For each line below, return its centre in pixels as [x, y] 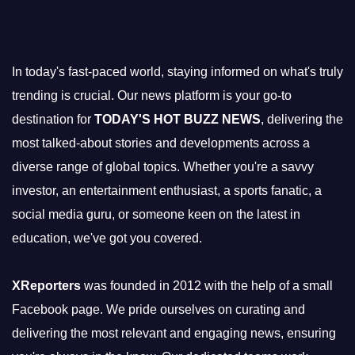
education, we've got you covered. [107, 238]
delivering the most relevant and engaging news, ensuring [174, 333]
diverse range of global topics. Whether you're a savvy [163, 166]
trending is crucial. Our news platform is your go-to [152, 95]
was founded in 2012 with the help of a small [207, 285]
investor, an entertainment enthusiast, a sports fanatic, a [167, 190]
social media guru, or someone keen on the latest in [156, 214]
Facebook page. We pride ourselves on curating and [158, 309]
